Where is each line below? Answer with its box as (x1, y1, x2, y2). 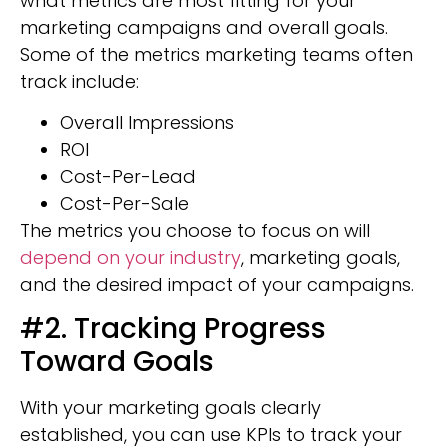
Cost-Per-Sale (60, 190, 189, 216)
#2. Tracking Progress (20, 309, 326, 349)
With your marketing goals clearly (20, 395, 321, 421)
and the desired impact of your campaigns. (20, 271, 414, 297)
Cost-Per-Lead (60, 163, 196, 189)
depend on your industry (20, 244, 241, 270)
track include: (20, 68, 139, 94)
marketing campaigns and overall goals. (20, 14, 388, 40)
